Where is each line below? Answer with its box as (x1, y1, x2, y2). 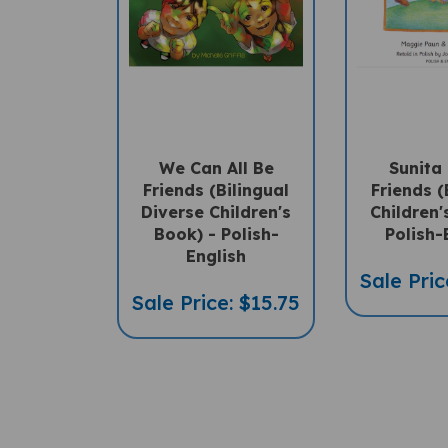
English (186, 246, 246, 266)
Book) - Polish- (153, 224, 279, 244)
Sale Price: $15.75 (132, 290, 300, 315)
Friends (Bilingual (143, 180, 289, 200)
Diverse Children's (141, 202, 291, 222)
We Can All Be (158, 158, 274, 178)
